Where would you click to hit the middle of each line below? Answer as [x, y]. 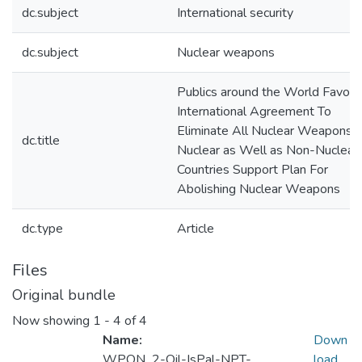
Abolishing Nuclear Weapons [259, 189]
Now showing [53, 321]
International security [235, 13]
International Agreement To [254, 112]
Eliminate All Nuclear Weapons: [266, 131]
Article [196, 229]
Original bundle [64, 295]
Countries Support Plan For [253, 170]
